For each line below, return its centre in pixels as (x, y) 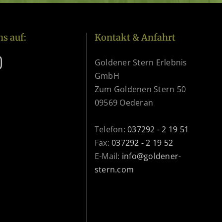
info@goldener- (151, 156)
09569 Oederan (124, 102)
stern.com (114, 169)
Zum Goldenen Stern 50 (140, 89)
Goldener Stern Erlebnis (141, 62)
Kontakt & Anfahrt (135, 37)
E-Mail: (108, 156)
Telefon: (111, 129)
